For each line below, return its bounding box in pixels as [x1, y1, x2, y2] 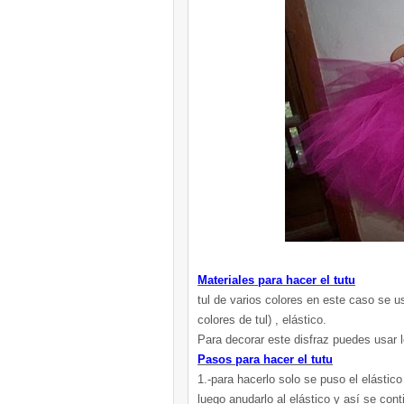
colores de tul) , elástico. [197, 313, 326, 326]
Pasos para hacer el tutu [197, 353, 333, 366]
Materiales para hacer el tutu [197, 273, 355, 287]
